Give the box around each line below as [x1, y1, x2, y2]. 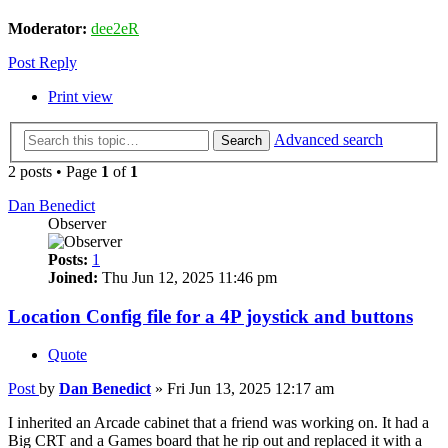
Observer [48, 215, 106, 232]
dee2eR [91, 20, 139, 38]
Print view [48, 88, 113, 106]
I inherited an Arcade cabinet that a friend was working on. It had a [8, 414, 429, 432]
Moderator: [8, 20, 87, 38]
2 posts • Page [8, 163, 101, 180]
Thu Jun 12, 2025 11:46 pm [98, 269, 277, 286]
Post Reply [8, 54, 77, 72]
